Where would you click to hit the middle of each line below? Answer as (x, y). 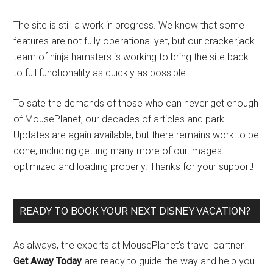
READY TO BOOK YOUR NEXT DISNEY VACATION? (135, 211)
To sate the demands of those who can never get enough (136, 103)
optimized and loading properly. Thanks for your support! (134, 167)
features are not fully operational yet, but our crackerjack (134, 41)
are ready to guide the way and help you (168, 261)
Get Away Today (48, 261)
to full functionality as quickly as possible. (101, 73)
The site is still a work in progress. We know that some (129, 25)
